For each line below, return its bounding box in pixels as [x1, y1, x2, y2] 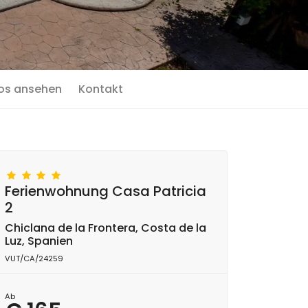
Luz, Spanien [5, 233, 73, 249]
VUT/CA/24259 [5, 253, 63, 264]
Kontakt [78, 81, 123, 97]
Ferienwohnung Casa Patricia [5, 181, 206, 201]
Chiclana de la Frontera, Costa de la [5, 220, 206, 236]
